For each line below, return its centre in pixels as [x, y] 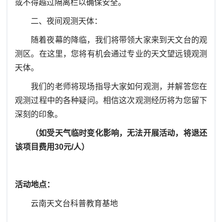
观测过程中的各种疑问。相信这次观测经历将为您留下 [111, 100]
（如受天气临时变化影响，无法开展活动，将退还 [119, 133]
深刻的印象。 [39, 114]
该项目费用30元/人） [52, 147]
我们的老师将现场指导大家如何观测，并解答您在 [119, 86]
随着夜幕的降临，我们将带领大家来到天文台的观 [119, 40]
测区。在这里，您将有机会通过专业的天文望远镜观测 [111, 54]
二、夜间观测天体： [66, 21]
